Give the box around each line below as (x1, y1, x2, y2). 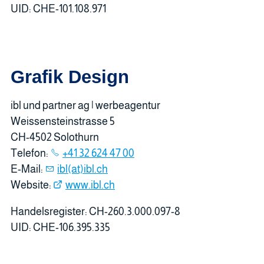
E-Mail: (11, 163, 45, 176)
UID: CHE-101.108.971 (11, 3, 106, 15)
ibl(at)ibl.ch (57, 163, 108, 176)
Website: (11, 179, 53, 192)
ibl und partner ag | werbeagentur (11, 100, 160, 112)
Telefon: (11, 147, 50, 160)
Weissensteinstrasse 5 (11, 115, 115, 128)
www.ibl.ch (65, 179, 115, 192)
